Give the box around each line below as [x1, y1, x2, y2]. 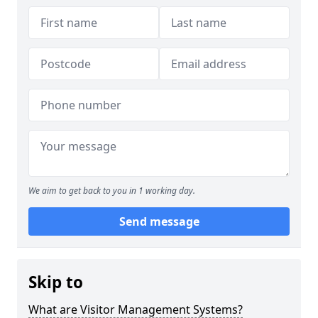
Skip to [28, 271, 83, 293]
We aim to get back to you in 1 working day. [28, 185, 195, 197]
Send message [119, 214, 199, 229]
